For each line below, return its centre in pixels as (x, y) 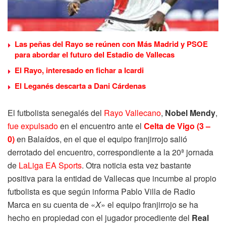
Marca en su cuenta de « (51, 204)
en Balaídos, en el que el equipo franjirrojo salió (101, 139)
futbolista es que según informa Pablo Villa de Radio (101, 191)
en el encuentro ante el (101, 126)
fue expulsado (33, 126)
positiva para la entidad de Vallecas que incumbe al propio (112, 178)
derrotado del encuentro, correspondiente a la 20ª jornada (110, 152)
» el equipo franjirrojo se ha (150, 204)
